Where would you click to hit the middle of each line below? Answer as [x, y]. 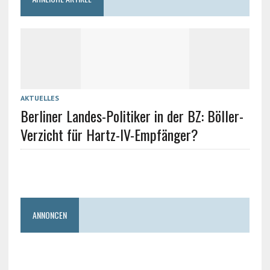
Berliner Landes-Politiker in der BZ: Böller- [132, 116]
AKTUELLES [39, 98]
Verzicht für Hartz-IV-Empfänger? [109, 134]
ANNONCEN [49, 215]
